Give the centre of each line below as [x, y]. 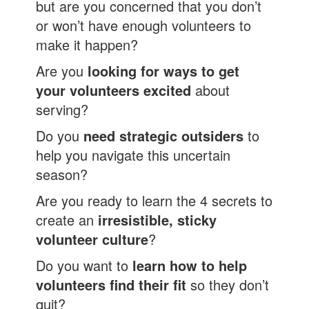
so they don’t [228, 285]
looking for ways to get [164, 71]
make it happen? [87, 45]
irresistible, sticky [158, 220]
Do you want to [82, 266]
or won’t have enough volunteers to [144, 26]
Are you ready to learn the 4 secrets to [154, 201]
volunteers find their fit [111, 285]
